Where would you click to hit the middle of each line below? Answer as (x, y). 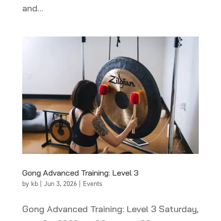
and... (33, 8)
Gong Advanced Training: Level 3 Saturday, (110, 209)
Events (92, 184)
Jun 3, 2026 (60, 184)
